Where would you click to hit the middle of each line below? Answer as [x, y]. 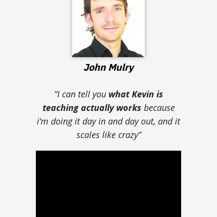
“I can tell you [81, 94]
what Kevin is [136, 94]
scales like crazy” [108, 134]
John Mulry [108, 67]
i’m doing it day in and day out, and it [108, 121]
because [158, 107]
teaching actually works [92, 107]
